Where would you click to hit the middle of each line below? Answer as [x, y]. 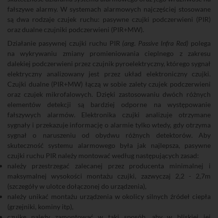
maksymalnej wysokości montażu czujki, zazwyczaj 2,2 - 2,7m [109, 176]
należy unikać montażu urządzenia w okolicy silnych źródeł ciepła [109, 196]
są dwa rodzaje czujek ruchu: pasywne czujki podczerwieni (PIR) [109, 19]
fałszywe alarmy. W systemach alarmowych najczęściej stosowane [109, 9]
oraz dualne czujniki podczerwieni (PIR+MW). [76, 29]
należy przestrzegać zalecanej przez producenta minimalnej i [109, 166]
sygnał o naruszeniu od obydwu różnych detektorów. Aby [109, 135]
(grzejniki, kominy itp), [40, 207]
